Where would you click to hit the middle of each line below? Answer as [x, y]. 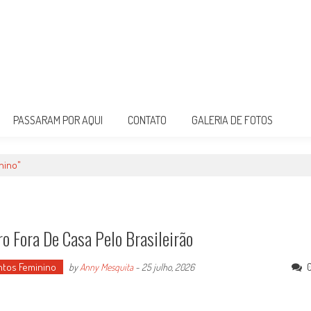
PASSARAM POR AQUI [58, 120]
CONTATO [147, 120]
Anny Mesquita [107, 267]
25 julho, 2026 [168, 267]
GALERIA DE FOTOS [232, 120]
